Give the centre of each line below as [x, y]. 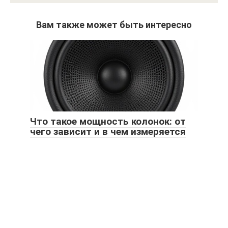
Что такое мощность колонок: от [108, 121]
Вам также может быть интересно [114, 24]
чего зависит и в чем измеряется [108, 131]
